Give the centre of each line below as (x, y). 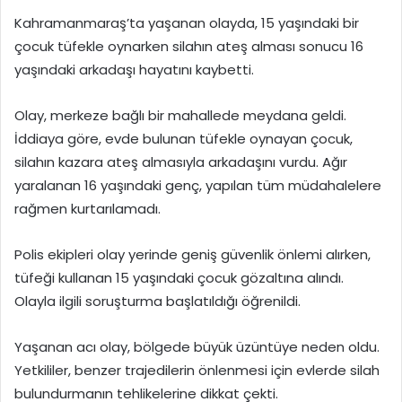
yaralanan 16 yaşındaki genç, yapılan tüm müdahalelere (198, 186)
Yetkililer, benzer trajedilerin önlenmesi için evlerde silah (197, 371)
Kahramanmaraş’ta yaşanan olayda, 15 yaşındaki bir (187, 23)
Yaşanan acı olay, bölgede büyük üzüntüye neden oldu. (197, 347)
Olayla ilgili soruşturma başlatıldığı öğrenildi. (157, 301)
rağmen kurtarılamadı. (87, 209)
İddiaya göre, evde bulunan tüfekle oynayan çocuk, (184, 139)
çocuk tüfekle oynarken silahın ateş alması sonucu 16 (189, 47)
